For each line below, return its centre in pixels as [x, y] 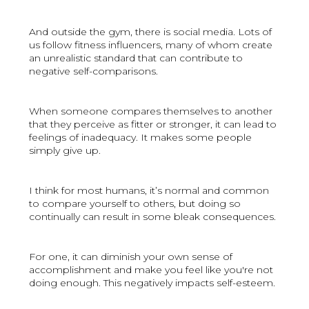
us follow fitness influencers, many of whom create [151, 45]
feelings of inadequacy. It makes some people [141, 138]
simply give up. [65, 151]
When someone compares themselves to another [151, 111]
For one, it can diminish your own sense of [131, 257]
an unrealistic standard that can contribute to [136, 58]
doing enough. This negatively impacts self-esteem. [152, 283]
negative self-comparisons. [94, 71]
